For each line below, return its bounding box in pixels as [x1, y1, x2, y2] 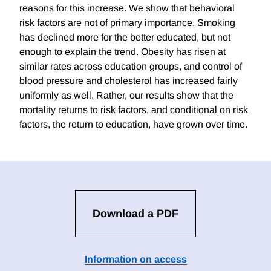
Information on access [84, 254, 187, 265]
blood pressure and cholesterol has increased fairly [19, 76, 238, 87]
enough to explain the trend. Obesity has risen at [19, 47, 226, 57]
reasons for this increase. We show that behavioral [19, 3, 235, 14]
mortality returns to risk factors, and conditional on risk [19, 105, 248, 116]
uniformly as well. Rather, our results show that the [19, 90, 233, 101]
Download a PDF [93, 207, 178, 220]
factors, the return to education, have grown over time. [19, 119, 247, 130]
